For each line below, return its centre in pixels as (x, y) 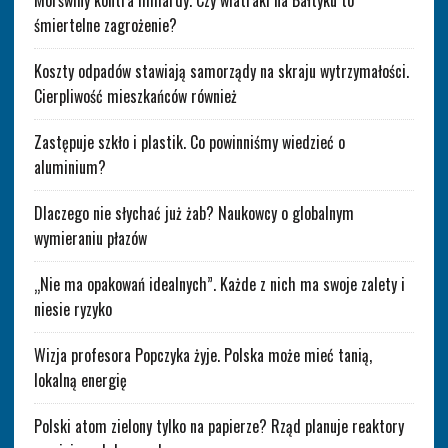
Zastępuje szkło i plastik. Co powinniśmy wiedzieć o (189, 142)
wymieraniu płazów (90, 238)
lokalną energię (80, 380)
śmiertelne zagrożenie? (105, 25)
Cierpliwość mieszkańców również (135, 96)
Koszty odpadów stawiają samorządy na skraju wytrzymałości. (221, 71)
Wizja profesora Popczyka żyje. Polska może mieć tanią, (202, 355)
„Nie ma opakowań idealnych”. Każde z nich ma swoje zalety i (219, 284)
